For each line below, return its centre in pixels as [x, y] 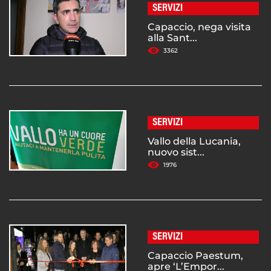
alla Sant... [172, 38]
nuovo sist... [176, 152]
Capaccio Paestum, [195, 256]
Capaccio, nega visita [199, 27]
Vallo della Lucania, [194, 142]
